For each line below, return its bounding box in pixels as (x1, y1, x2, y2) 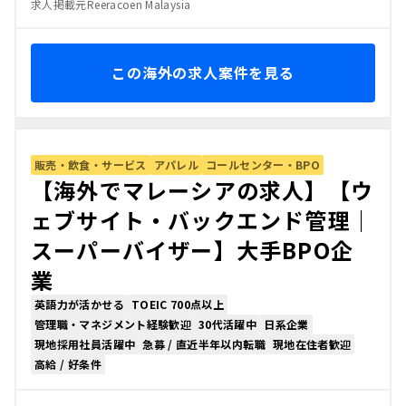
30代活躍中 (198, 316, 257, 332)
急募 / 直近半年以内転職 (142, 336, 266, 352)
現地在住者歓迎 (272, 336, 352, 352)
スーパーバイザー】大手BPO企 (31, 234, 354, 266)
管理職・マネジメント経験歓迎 (34, 316, 192, 332)
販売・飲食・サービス (34, 157, 147, 172)
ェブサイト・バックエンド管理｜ (31, 204, 374, 236)
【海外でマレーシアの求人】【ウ (31, 174, 374, 206)
